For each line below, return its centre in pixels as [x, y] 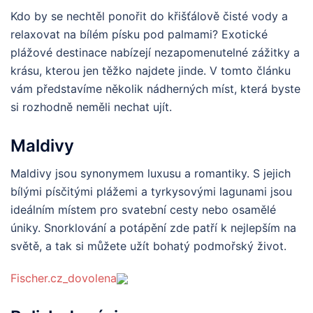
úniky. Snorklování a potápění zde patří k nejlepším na [153, 227]
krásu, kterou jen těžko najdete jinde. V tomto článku [151, 71]
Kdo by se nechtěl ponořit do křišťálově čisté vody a [149, 16]
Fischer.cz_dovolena [64, 278]
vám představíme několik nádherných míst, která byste [155, 89]
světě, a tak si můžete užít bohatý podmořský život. [148, 246]
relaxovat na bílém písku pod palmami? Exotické [139, 34]
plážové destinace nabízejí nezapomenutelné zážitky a [155, 52]
